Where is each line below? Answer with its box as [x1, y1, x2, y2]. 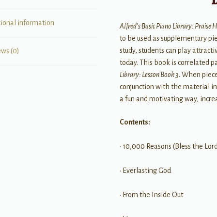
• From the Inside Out [120, 191, 184, 199]
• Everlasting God [120, 167, 171, 174]
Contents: [120, 118, 151, 126]
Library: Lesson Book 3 [120, 71, 179, 79]
